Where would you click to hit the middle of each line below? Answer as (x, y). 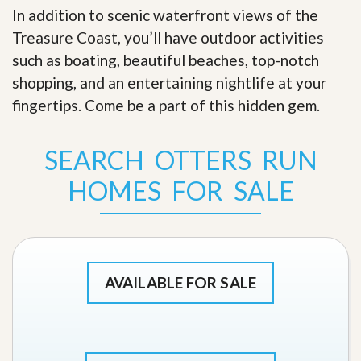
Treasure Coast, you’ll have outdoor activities (168, 37)
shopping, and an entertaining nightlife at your (169, 82)
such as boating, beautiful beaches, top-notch (166, 60)
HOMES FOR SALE (180, 190)
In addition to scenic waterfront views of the (165, 15)
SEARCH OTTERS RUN (180, 160)
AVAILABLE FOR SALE (180, 282)
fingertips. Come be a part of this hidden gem (164, 105)
